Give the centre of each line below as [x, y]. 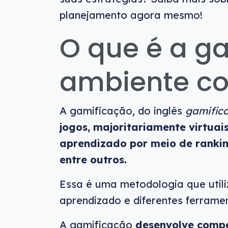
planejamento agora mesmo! [131, 15]
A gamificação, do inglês [122, 111]
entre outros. [93, 160]
